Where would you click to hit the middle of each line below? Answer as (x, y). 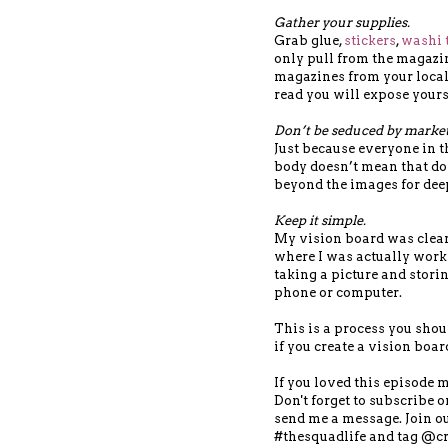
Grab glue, (309, 40)
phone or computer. (339, 292)
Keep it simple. (321, 220)
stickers (370, 40)
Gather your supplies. (342, 22)
